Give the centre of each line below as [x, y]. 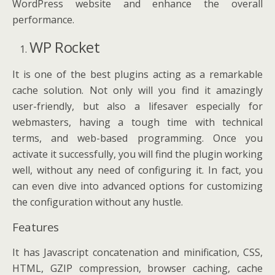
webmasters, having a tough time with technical [137, 122]
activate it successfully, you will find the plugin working [137, 154]
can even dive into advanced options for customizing [137, 186]
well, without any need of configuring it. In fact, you [137, 170]
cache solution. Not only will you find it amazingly [137, 90]
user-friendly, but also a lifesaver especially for [137, 106]
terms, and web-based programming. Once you [137, 138]
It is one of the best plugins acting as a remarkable [137, 74]
